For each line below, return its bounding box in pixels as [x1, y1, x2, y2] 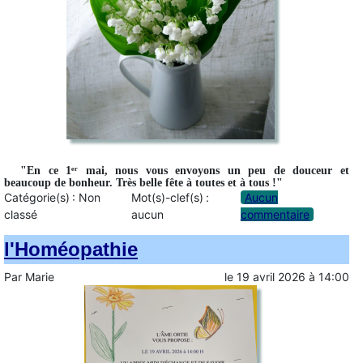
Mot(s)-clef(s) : [131, 190, 210, 205]
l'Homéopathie [4, 238, 138, 261]
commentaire [240, 207, 310, 222]
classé [4, 207, 37, 222]
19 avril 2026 [237, 270, 305, 284]
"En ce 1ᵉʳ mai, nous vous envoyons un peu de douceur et [20, 164, 349, 177]
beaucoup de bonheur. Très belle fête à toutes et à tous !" [4, 177, 283, 190]
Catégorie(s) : [4, 190, 79, 205]
